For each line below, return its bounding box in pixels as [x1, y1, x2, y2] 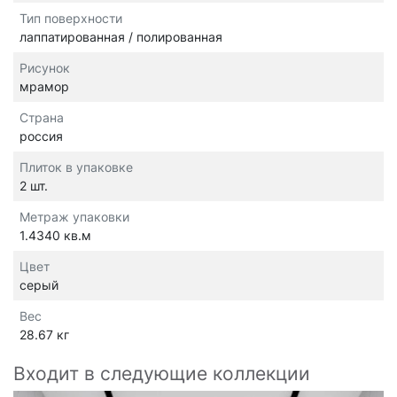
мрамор [19, 79, 69, 95]
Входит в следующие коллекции [13, 362, 310, 385]
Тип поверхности [19, 11, 122, 27]
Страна [19, 110, 64, 126]
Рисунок [19, 60, 70, 76]
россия [19, 128, 63, 144]
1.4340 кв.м [19, 228, 91, 244]
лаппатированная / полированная [19, 29, 222, 45]
